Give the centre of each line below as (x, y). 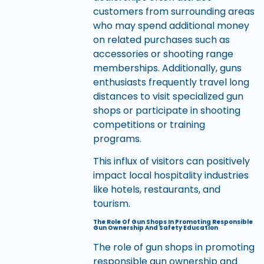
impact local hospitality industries (171, 176)
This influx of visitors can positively (171, 161)
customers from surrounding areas (174, 11)
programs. (117, 138)
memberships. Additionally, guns (167, 68)
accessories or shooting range (163, 54)
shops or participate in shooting (166, 110)
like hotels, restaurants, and (156, 190)
